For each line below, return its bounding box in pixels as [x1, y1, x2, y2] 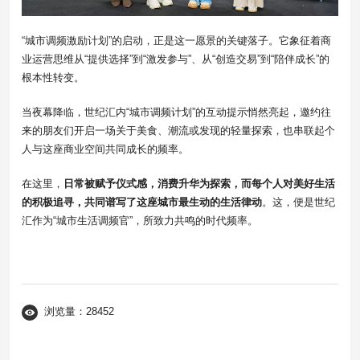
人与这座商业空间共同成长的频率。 [22, 143, 189, 156]
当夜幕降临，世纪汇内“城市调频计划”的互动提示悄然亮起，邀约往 [22, 106, 331, 119]
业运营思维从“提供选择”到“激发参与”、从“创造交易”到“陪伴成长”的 [22, 53, 329, 66]
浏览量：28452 [44, 305, 114, 318]
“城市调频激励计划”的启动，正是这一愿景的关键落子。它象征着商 [22, 35, 331, 47]
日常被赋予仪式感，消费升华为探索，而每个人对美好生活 [63, 178, 335, 190]
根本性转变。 [22, 72, 84, 84]
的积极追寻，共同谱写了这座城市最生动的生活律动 [22, 196, 262, 209]
